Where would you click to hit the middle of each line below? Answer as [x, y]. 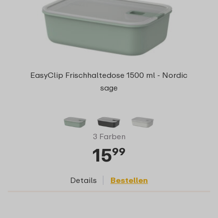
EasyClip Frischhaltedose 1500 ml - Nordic [109, 75]
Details [83, 180]
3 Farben [109, 136]
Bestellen [129, 180]
